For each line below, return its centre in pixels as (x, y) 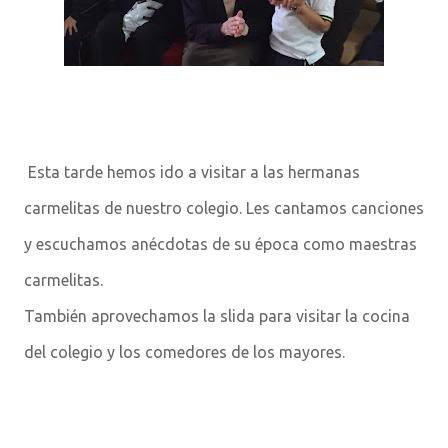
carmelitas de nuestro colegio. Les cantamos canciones (224, 208)
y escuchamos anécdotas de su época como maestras (220, 244)
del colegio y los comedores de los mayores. (184, 352)
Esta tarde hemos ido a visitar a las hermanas (192, 172)
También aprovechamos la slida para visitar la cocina (217, 316)
